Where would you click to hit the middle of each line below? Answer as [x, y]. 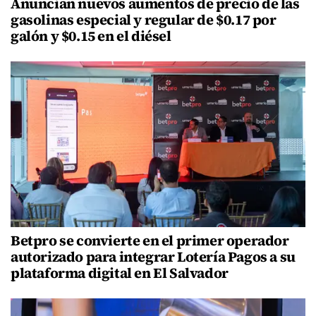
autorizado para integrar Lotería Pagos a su [153, 257]
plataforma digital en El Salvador [120, 273]
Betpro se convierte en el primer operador [150, 241]
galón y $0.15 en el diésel [91, 36]
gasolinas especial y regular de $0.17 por [144, 20]
